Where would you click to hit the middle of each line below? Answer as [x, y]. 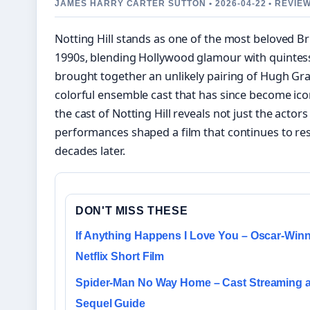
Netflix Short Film [120, 257]
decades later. [90, 151]
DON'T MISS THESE [132, 211]
